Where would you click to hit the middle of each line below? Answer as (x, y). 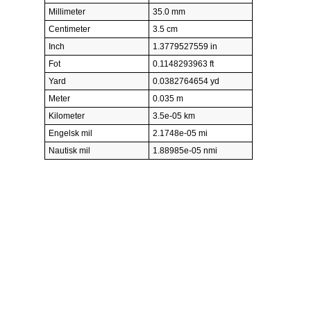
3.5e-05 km (174, 116)
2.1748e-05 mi (180, 134)
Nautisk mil (69, 151)
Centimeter (69, 30)
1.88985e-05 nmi (185, 151)
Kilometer (67, 116)
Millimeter (67, 12)
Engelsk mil (70, 134)
